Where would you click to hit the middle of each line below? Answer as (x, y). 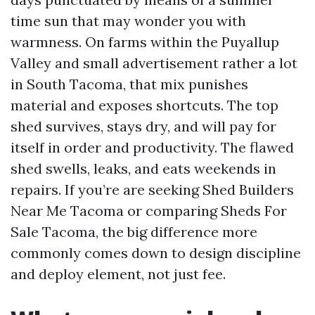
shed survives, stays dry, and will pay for (143, 126)
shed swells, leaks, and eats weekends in (143, 168)
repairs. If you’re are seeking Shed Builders (152, 189)
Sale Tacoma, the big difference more (134, 232)
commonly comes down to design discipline (156, 253)
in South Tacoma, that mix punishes (129, 84)
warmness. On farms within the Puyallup (145, 42)
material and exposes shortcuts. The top (144, 105)
